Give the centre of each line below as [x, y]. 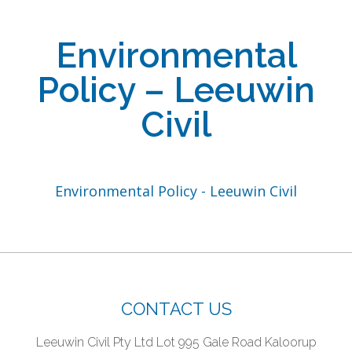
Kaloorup [289, 342]
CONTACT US [176, 309]
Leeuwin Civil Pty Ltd [94, 342]
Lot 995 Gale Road [207, 342]
